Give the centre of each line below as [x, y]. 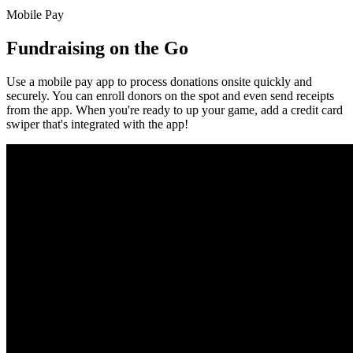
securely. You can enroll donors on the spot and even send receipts [170, 95]
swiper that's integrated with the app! [97, 124]
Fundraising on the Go [97, 48]
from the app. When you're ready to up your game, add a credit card [175, 110]
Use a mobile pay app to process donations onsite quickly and [159, 81]
